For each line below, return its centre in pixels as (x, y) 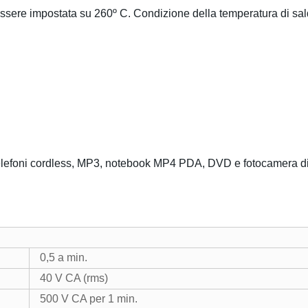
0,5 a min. (64, 257)
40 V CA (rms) (74, 278)
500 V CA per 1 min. (89, 299)
